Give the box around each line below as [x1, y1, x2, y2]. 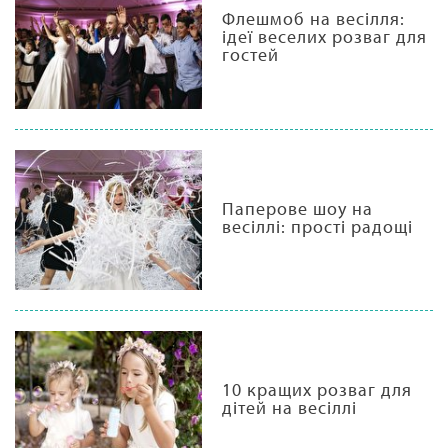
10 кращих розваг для [221, 377, 412, 401]
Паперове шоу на [221, 196, 373, 220]
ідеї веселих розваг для [221, 24, 427, 48]
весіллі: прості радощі [221, 214, 413, 238]
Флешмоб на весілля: [221, 6, 405, 30]
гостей [221, 42, 279, 66]
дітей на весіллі [221, 395, 357, 419]
